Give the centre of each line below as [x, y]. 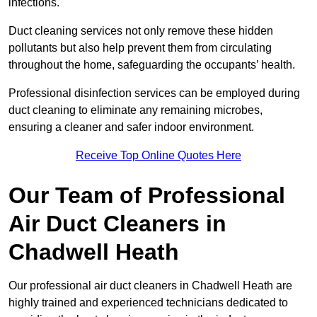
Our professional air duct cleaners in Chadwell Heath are [150, 285]
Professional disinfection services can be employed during [154, 93]
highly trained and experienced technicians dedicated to [148, 302]
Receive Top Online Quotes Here [158, 155]
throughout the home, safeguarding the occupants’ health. [152, 64]
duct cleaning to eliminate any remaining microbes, [136, 110]
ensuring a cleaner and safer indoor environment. [131, 127]
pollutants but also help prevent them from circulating [140, 47]
